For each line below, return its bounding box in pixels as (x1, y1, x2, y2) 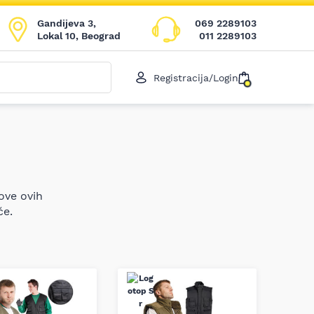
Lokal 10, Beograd (37, 29, 121, 41)
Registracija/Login (153, 71, 238, 83)
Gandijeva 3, (37, 17, 96, 29)
